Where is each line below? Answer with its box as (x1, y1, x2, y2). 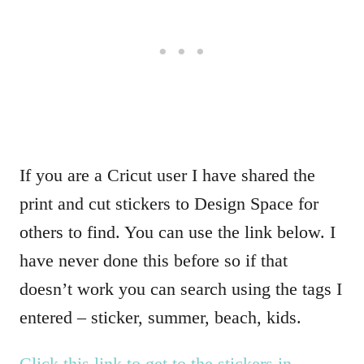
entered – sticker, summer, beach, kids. (19, 307, 301, 327)
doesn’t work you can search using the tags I (19, 279, 342, 299)
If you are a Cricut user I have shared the (19, 165, 315, 185)
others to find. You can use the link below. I (19, 222, 336, 242)
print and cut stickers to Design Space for (19, 193, 318, 214)
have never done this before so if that (19, 250, 288, 271)
